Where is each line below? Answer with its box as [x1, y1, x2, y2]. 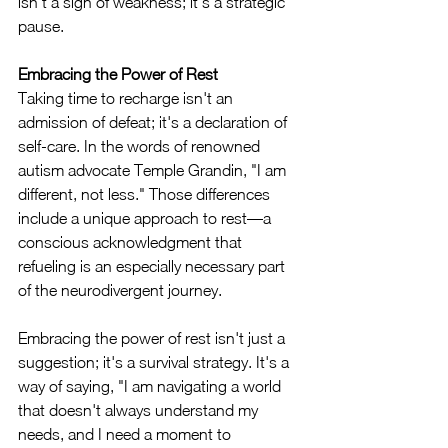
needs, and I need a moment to [18, 425, 235, 443]
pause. [18, 17, 64, 35]
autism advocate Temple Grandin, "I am [18, 161, 290, 179]
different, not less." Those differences [18, 185, 274, 203]
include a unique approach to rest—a [18, 209, 275, 227]
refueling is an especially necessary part [18, 257, 289, 275]
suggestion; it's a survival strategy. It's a [18, 353, 293, 371]
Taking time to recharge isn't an [18, 89, 237, 107]
